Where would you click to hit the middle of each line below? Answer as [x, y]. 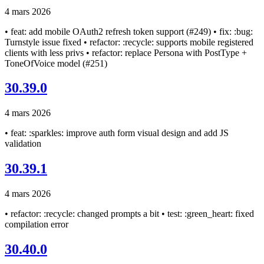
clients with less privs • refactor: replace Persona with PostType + [126, 52]
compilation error [37, 225]
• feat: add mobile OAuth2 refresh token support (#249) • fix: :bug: [129, 31]
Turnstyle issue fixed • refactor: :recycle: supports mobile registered [129, 42]
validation [23, 144]
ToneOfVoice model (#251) [56, 63]
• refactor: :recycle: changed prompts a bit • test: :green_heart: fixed [129, 214]
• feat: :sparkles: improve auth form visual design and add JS [117, 133]
